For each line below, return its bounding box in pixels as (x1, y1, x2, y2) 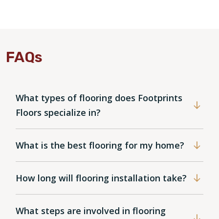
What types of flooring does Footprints (16, 91, 182, 104)
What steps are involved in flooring (16, 204, 166, 217)
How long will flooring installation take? (16, 172, 187, 184)
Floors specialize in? (16, 106, 101, 118)
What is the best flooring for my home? (16, 139, 184, 151)
